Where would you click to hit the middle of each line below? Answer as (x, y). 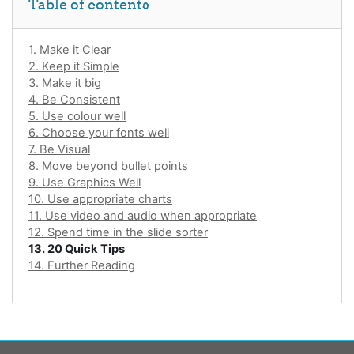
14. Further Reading (82, 265)
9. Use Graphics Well (85, 182)
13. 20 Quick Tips (77, 249)
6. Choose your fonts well (99, 132)
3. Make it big (65, 83)
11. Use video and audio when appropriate (143, 215)
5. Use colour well (77, 116)
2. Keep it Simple (74, 66)
